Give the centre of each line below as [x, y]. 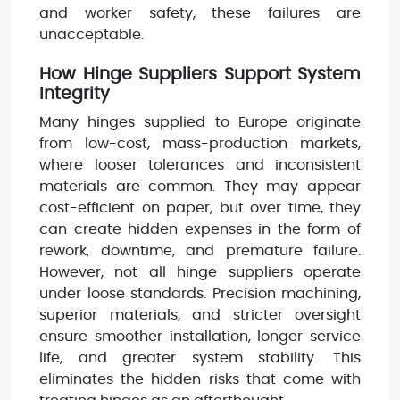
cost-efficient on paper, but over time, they [200, 208]
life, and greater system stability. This [200, 358]
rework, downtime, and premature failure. [200, 250]
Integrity [77, 94]
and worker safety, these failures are [200, 13]
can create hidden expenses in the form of [200, 229]
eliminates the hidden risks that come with [200, 379]
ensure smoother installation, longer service [200, 336]
